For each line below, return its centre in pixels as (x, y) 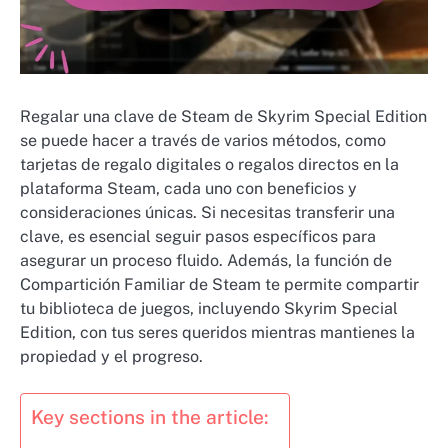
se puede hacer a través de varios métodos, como (203, 141)
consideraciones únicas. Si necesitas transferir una (207, 213)
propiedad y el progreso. (111, 357)
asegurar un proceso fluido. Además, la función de (206, 261)
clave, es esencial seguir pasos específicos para (198, 237)
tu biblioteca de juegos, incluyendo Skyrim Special (209, 309)
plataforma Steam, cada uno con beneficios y (188, 189)
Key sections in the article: (150, 417)
